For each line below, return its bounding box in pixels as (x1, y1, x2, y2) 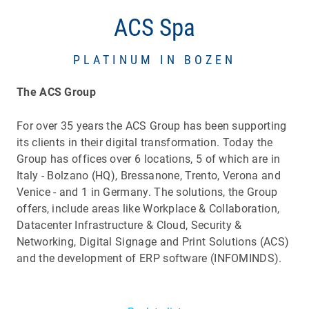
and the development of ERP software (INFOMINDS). (17, 252, 282, 266)
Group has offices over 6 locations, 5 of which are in (17, 152, 281, 166)
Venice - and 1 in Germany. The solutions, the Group (17, 186, 278, 199)
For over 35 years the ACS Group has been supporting (17, 119, 287, 133)
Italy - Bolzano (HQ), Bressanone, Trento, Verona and (17, 169, 281, 183)
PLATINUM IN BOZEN (73, 52, 236, 68)
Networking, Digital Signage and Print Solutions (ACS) (17, 235, 290, 249)
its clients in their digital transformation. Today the (17, 136, 273, 150)
